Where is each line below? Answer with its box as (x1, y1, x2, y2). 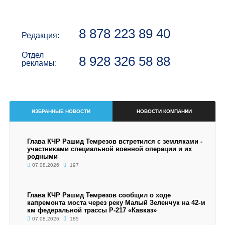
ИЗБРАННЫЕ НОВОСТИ (31, 108, 90, 114)
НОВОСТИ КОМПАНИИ (136, 108, 192, 114)
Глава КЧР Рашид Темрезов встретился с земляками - (27, 138, 202, 145)
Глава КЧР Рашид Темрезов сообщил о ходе (27, 191, 171, 199)
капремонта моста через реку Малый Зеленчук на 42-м (27, 199, 205, 206)
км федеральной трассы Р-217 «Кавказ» (27, 206, 157, 214)
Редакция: (21, 31, 59, 40)
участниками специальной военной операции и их (27, 145, 192, 153)
